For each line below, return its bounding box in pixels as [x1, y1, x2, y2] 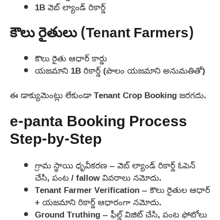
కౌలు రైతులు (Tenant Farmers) [10, 25, 194, 43]
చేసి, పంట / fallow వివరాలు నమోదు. [35, 169, 162, 186]
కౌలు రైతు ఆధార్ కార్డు [35, 50, 107, 66]
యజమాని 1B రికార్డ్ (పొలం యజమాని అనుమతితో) [35, 62, 205, 79]
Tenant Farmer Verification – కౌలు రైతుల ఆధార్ [35, 181, 210, 198]
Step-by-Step [10, 130, 102, 150]
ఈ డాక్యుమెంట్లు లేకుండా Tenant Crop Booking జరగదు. [10, 87, 206, 104]
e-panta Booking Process [10, 112, 187, 132]
